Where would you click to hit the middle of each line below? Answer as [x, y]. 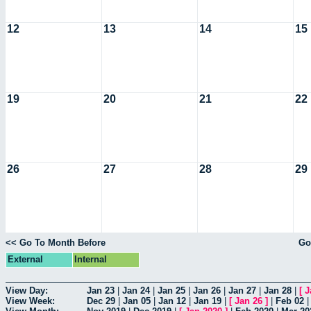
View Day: [27, 290]
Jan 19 [208, 301]
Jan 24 [136, 290]
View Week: [30, 301]
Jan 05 [137, 301]
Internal [91, 260]
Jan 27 [242, 290]
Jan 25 [171, 290]
